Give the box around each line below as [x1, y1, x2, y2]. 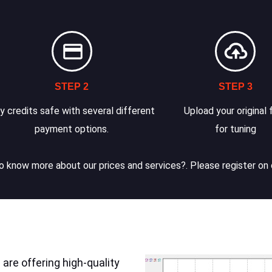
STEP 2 [55, 81, 89, 92]
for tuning [214, 123, 256, 135]
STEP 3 [218, 81, 253, 92]
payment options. [35, 123, 109, 135]
